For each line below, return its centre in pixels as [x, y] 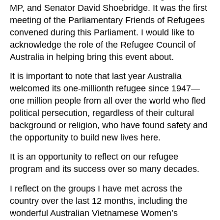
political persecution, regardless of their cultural [102, 113]
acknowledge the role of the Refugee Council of [103, 44]
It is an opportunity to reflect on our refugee [94, 157]
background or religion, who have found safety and [109, 125]
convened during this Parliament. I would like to [102, 32]
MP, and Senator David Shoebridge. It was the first [109, 8]
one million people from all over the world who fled [108, 100]
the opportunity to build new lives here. [85, 137]
